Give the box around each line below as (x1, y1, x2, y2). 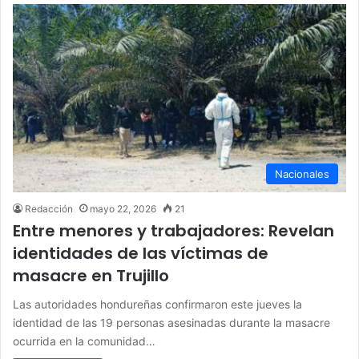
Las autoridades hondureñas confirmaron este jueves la (13, 296, 302, 311)
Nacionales (275, 167, 329, 180)
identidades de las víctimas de (13, 241, 268, 264)
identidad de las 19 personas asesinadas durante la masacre (13, 315, 330, 329)
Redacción (25, 202, 73, 215)
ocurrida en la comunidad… (13, 333, 155, 348)
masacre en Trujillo (13, 264, 169, 287)
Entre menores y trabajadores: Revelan (13, 219, 334, 242)
